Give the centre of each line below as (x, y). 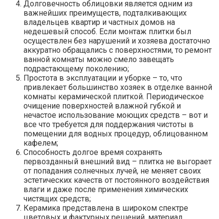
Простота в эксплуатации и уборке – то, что (103, 78)
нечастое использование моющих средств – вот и (116, 115)
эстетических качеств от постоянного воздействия (116, 180)
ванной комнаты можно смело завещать (99, 59)
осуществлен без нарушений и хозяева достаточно (117, 41)
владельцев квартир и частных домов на (99, 22)
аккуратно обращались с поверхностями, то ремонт (118, 50)
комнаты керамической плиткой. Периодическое (114, 96)
